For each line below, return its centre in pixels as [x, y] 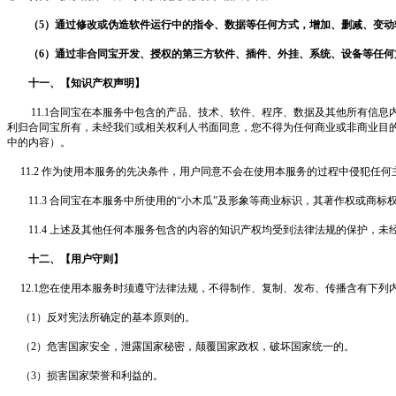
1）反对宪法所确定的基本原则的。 [113, 317]
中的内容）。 [39, 142]
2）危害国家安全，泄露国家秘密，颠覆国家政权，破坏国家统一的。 [193, 346]
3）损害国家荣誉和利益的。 [97, 376]
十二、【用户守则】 [76, 259]
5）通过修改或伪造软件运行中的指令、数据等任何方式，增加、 [190, 25]
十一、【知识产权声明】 [87, 83]
